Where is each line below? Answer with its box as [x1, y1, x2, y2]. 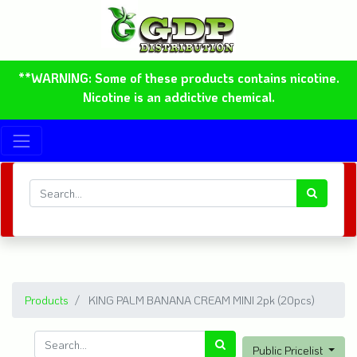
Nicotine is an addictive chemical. [82, 88, 275, 106]
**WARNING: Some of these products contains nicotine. [18, 69, 339, 87]
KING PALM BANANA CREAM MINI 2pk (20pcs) [88, 292, 315, 308]
